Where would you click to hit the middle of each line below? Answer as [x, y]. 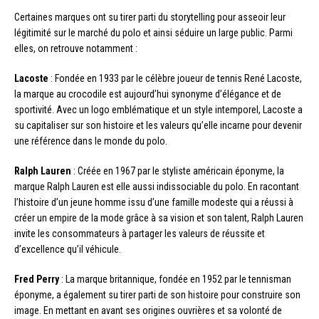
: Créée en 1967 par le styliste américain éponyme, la [178, 171]
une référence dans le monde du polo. [91, 141]
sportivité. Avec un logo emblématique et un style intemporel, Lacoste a [158, 109]
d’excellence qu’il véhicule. [68, 249]
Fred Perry [37, 279]
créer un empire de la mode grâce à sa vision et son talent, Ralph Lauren [159, 218]
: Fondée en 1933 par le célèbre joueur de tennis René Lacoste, [175, 78]
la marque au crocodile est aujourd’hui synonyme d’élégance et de [148, 94]
